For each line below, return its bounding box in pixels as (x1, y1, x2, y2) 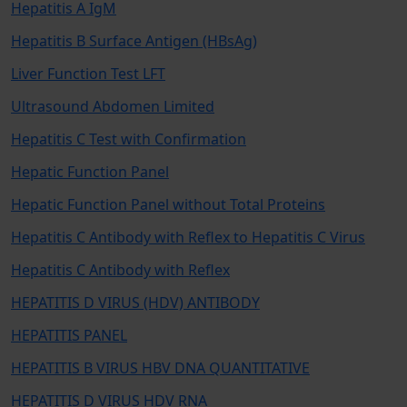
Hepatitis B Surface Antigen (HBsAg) (11, 31, 257, 51)
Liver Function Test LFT (11, 64, 165, 84)
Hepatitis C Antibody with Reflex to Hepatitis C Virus (11, 227, 365, 247)
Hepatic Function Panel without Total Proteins (11, 194, 325, 214)
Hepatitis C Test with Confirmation (11, 129, 246, 149)
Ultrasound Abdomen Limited (11, 96, 214, 116)
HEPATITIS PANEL (11, 325, 127, 345)
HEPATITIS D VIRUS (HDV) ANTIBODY (11, 293, 260, 313)
